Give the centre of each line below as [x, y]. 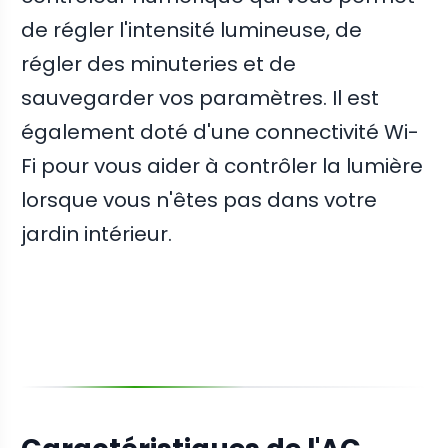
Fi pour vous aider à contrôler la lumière [222, 165]
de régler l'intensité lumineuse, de [192, 29]
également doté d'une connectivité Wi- [220, 131]
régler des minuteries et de [159, 63]
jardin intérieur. [97, 233]
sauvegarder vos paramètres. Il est [200, 97]
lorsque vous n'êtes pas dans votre [199, 199]
